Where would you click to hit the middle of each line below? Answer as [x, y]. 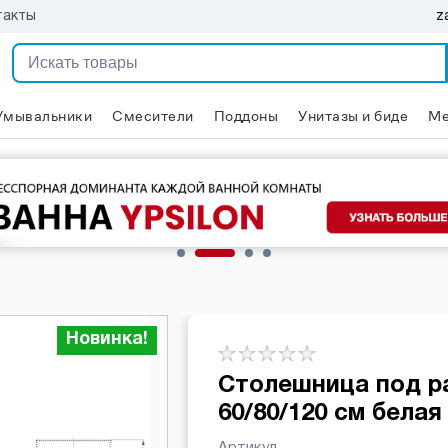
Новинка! [106, 340]
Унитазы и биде [353, 115]
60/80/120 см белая [329, 413]
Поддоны [245, 115]
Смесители [153, 115]
